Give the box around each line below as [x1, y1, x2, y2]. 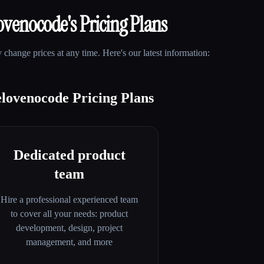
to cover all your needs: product [11, 209, 128, 219]
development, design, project [16, 223, 123, 233]
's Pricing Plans [67, 11, 167, 39]
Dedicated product [13, 147, 126, 163]
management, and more [26, 237, 113, 247]
